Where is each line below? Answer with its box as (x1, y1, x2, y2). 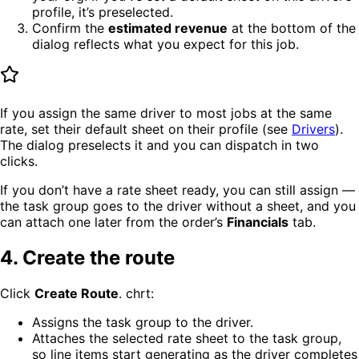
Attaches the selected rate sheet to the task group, (32, 329, 341, 346)
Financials (227, 213, 288, 230)
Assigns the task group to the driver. (32, 313, 253, 330)
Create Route (34, 284, 119, 301)
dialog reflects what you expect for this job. (32, 35, 299, 52)
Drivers (292, 120, 335, 137)
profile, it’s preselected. (32, 3, 173, 20)
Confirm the (32, 19, 108, 36)
